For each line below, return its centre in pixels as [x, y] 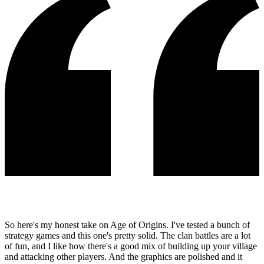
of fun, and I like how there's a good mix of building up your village [131, 246]
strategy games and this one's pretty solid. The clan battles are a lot [128, 235]
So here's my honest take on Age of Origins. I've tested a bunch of [127, 225]
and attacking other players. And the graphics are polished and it [123, 256]
